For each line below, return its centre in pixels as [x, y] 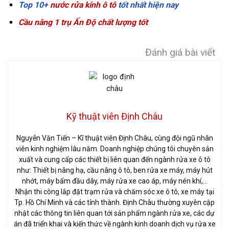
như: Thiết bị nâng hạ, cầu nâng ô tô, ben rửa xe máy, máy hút [114, 170]
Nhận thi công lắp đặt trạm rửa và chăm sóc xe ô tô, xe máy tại [114, 192]
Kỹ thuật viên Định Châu [114, 117]
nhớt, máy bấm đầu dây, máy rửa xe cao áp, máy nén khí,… [114, 181]
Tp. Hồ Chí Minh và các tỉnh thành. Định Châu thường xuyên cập [114, 203]
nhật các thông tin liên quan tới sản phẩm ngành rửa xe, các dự [114, 213]
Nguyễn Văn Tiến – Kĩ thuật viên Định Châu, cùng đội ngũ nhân [114, 138]
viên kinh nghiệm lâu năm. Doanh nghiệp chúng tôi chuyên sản [114, 149]
